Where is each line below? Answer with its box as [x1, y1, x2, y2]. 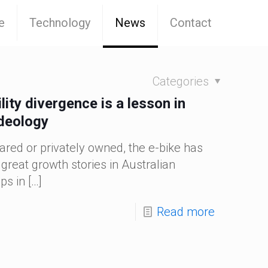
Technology [29, 16, 90, 30]
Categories [152, 74, 212, 89]
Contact [170, 16, 212, 30]
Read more [156, 205, 215, 219]
